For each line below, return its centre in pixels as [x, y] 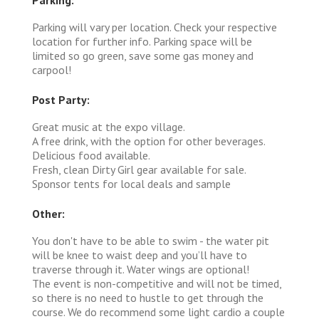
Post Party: [61, 99]
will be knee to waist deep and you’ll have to [140, 255]
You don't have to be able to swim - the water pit [151, 240]
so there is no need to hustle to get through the [148, 297]
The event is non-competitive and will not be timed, [157, 283]
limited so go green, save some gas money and [143, 55]
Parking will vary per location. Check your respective [155, 27]
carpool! [52, 69]
